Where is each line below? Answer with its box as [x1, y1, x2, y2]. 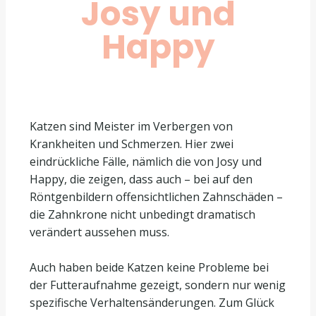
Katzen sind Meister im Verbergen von [30, 118, 233, 134]
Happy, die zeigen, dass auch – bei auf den [30, 171, 253, 187]
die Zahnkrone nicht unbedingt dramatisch [30, 206, 255, 222]
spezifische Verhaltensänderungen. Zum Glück [30, 294, 274, 310]
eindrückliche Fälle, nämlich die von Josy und [30, 153, 262, 169]
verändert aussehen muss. [30, 224, 169, 240]
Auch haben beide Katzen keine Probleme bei [30, 259, 269, 275]
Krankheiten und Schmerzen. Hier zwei [30, 135, 233, 152]
